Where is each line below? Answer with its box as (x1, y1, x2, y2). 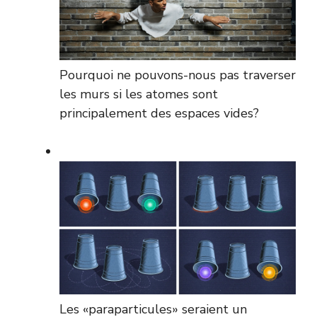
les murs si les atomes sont (59, 85, 218, 103)
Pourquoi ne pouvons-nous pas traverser (59, 66, 296, 83)
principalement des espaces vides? (59, 104, 259, 122)
